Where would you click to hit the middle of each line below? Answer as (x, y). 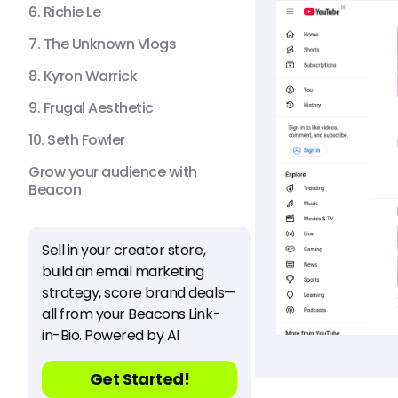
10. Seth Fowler (77, 140)
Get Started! (139, 379)
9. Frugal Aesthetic (91, 108)
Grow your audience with (113, 172)
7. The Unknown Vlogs (103, 44)
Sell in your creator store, (124, 250)
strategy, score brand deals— (139, 293)
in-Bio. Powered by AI (111, 335)
